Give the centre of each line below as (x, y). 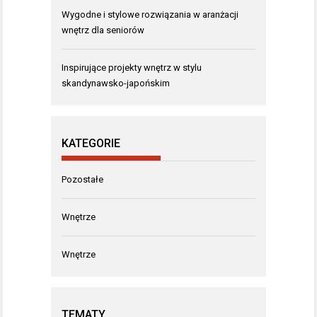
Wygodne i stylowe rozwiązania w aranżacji (150, 14)
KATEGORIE (91, 143)
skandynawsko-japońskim (116, 83)
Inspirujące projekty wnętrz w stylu (132, 67)
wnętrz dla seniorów (103, 30)
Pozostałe (82, 179)
